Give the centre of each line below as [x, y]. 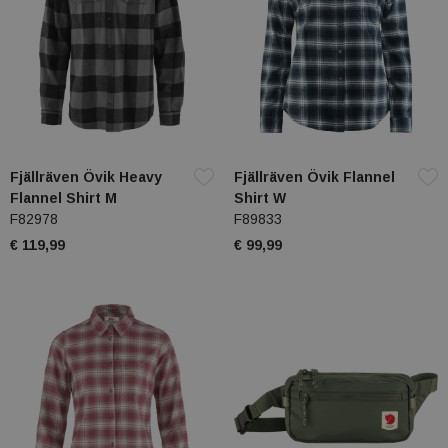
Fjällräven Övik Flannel [314, 177]
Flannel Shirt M [63, 198]
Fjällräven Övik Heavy [86, 177]
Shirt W [260, 198]
